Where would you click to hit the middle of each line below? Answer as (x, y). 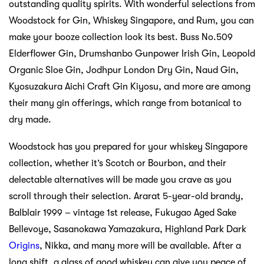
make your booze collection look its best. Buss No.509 (121, 37)
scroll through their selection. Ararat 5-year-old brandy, (126, 196)
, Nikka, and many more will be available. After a (140, 245)
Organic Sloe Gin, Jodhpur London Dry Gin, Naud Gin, (124, 70)
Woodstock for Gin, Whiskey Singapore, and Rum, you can (131, 20)
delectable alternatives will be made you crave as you (120, 179)
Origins (24, 245)
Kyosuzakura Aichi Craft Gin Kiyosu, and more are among (130, 86)
